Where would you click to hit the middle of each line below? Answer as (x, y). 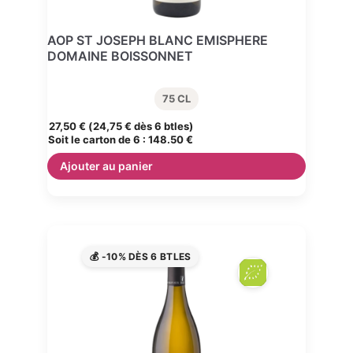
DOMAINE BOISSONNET (120, 56)
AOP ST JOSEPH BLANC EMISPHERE (158, 41)
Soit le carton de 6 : (98, 140)
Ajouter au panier (106, 166)
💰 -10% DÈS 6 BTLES (141, 256)
